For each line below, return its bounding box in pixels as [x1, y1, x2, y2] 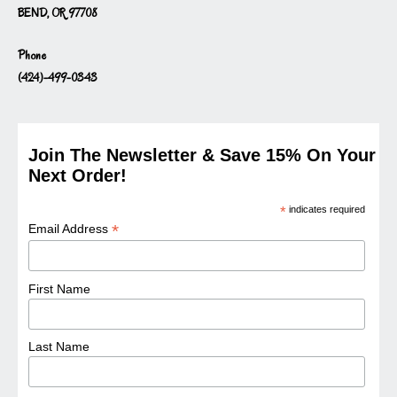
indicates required [286, 203, 366, 214]
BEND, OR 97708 [18, 4, 97, 20]
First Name [28, 281, 91, 296]
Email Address [28, 221, 113, 236]
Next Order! [28, 165, 128, 185]
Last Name [28, 339, 90, 354]
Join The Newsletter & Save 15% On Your [28, 144, 377, 165]
